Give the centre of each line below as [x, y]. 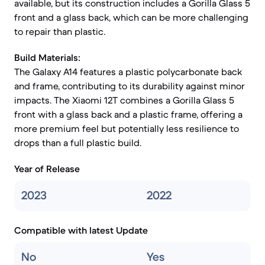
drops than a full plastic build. [78, 143]
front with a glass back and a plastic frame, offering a [128, 114]
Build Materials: [47, 57]
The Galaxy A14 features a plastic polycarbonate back [128, 72]
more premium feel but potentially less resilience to [127, 128]
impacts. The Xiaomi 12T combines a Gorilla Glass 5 [124, 100]
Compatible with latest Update [81, 230]
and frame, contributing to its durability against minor [130, 86]
